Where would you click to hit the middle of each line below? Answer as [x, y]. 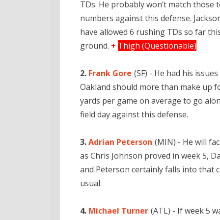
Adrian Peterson [120, 142]
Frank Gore [110, 73]
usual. [91, 183]
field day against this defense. [134, 114]
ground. [96, 46]
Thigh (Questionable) [157, 46]
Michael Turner [118, 211]
